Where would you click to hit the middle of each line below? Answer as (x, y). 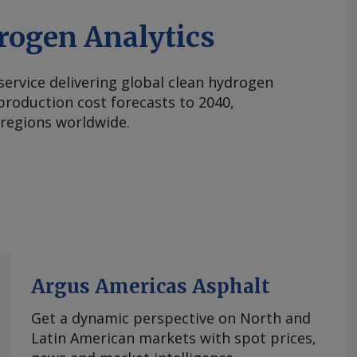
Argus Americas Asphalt (151, 287)
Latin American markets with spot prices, (174, 338)
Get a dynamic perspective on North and (171, 318)
